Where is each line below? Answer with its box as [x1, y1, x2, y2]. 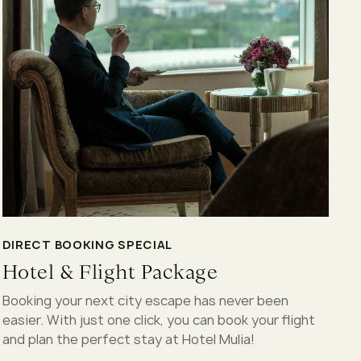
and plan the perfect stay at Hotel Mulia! [2, 330, 255, 348]
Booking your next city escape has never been [2, 291, 288, 309]
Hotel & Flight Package [2, 258, 218, 285]
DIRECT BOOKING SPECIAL [2, 236, 173, 252]
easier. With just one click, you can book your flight [2, 310, 315, 329]
